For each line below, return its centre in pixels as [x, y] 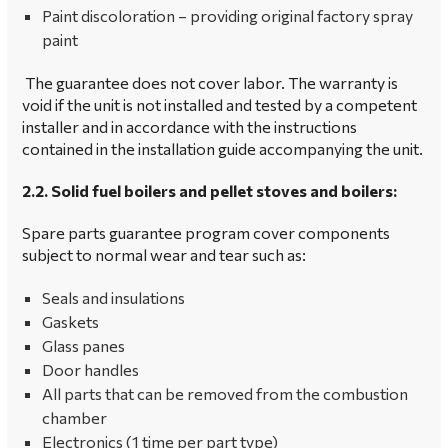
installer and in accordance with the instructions [189, 126]
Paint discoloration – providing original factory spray [227, 15]
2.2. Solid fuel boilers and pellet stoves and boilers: [209, 190]
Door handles [90, 369]
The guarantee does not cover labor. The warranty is [210, 82]
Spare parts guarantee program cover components [206, 232]
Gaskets [70, 321]
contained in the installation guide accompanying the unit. [222, 148]
